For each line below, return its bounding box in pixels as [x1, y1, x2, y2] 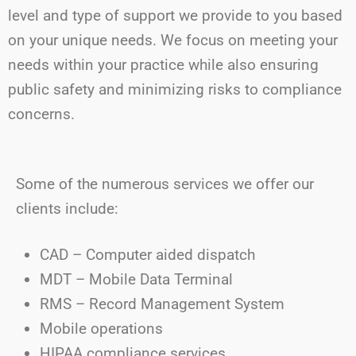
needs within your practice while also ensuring [8, 56, 319, 74]
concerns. [8, 105, 75, 123]
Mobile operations [40, 319, 163, 338]
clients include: [16, 199, 118, 218]
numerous [102, 175, 169, 193]
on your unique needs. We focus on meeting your [8, 31, 338, 49]
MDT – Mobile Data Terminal [40, 270, 233, 288]
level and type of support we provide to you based [8, 6, 342, 25]
